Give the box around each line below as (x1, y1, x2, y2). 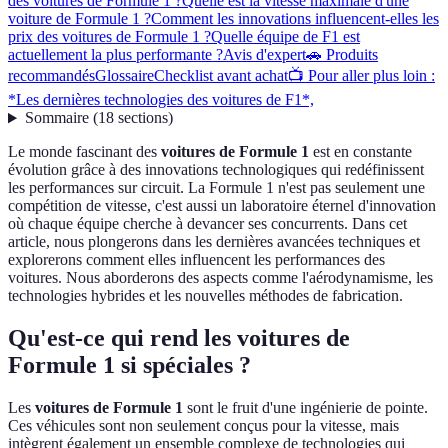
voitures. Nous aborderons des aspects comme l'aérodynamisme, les (8, 269, 433, 287)
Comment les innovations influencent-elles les (151, 10, 439, 28)
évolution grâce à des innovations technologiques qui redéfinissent (8, 161, 424, 179)
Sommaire (24, 109, 89, 127)
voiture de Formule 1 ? (8, 10, 151, 28)
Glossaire (95, 67, 154, 85)
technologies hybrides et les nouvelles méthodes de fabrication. (8, 287, 403, 305)
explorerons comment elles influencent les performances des (8, 251, 385, 269)
